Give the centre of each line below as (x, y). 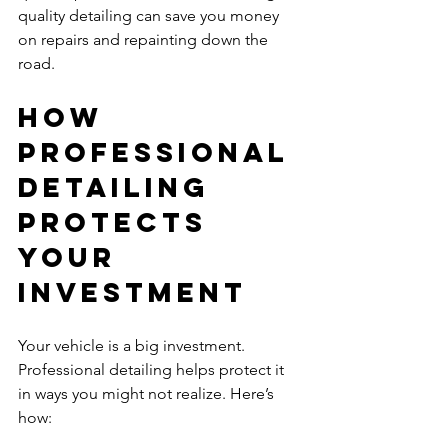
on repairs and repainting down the (145, 39)
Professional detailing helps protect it (153, 369)
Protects (118, 221)
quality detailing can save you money (150, 15)
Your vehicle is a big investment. (133, 345)
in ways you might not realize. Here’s (148, 393)
